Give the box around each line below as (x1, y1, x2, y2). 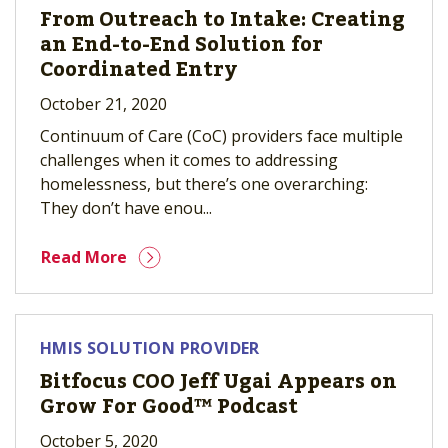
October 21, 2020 (40, 93, 167, 115)
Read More (41, 246, 127, 268)
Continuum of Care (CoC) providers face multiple (40, 125, 403, 147)
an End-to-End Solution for (40, 25, 323, 65)
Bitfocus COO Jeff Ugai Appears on (40, 362, 397, 402)
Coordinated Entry (40, 50, 237, 90)
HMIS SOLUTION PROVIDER (40, 337, 260, 359)
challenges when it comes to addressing (40, 149, 338, 171)
